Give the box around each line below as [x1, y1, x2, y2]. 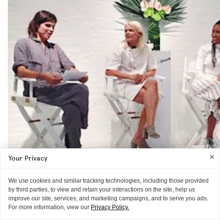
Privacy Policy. [91, 204, 129, 211]
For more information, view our [8, 204, 91, 211]
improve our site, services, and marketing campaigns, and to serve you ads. [8, 195, 208, 202]
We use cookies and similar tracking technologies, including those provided [8, 177, 209, 184]
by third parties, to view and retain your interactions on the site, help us [8, 186, 195, 193]
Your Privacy [8, 154, 48, 163]
